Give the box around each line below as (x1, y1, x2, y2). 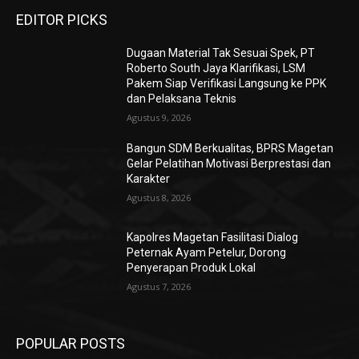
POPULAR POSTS (16, 334, 125, 352)
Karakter (127, 171, 171, 185)
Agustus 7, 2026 (127, 280, 192, 293)
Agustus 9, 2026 (127, 111, 192, 123)
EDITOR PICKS (16, 10, 107, 28)
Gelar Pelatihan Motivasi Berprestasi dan (127, 156, 332, 170)
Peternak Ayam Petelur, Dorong (127, 246, 287, 260)
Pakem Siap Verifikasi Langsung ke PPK (127, 76, 327, 90)
